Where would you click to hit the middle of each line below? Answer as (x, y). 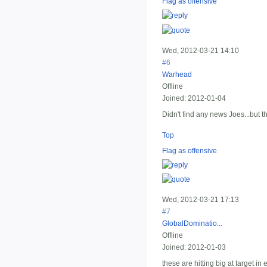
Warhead (177, 74)
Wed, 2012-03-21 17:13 (201, 200)
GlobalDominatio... (192, 224)
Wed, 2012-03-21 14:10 (201, 50)
